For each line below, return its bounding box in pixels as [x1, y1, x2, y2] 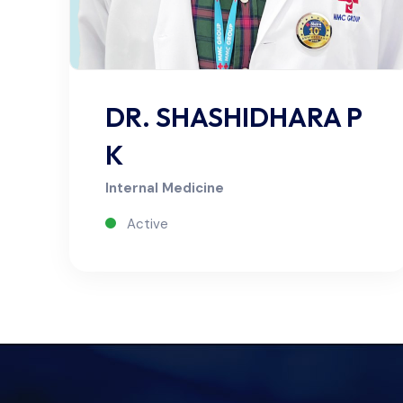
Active [123, 214, 168, 233]
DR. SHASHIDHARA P [105, 99, 362, 134]
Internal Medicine [105, 178, 224, 197]
